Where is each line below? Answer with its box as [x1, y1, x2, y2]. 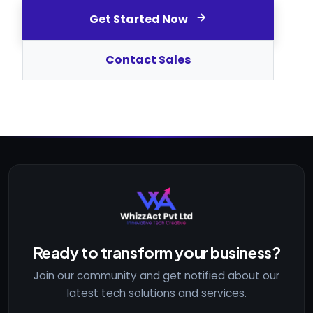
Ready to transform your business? [32, 242, 281, 262]
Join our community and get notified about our [34, 268, 279, 283]
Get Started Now [89, 11, 190, 27]
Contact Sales [105, 52, 191, 68]
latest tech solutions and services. [66, 286, 247, 300]
